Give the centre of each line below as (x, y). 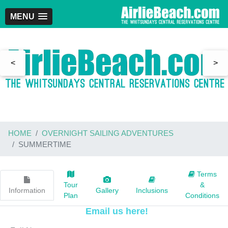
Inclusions (152, 190)
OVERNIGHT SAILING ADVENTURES (108, 133)
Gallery (107, 190)
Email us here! (117, 211)
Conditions (202, 196)
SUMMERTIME (45, 145)
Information (27, 190)
